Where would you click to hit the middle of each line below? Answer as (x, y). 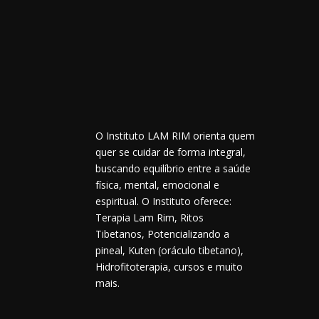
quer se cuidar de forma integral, (171, 152)
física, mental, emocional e (158, 185)
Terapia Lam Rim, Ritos (150, 218)
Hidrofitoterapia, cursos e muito (169, 267)
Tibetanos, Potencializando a (163, 234)
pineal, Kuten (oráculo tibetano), (170, 251)
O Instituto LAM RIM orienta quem (176, 136)
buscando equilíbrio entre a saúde (173, 169)
